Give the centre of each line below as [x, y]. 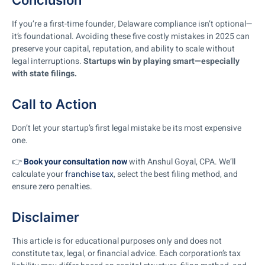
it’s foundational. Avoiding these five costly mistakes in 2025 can [131, 37]
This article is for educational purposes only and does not [117, 241]
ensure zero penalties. [52, 186]
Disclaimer [46, 217]
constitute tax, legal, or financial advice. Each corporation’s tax [126, 253]
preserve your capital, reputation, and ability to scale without [123, 49]
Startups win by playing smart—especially [161, 62]
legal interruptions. [48, 62]
